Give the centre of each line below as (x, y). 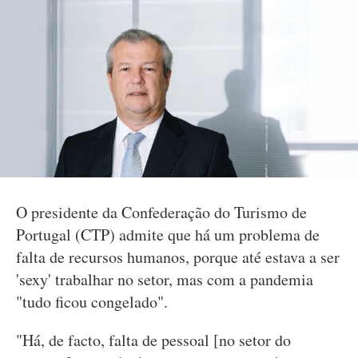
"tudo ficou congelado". (92, 302)
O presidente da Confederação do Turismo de (161, 212)
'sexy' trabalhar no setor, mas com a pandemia (165, 279)
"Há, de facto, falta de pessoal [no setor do (153, 340)
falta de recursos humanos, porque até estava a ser (178, 257)
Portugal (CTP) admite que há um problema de (168, 235)
